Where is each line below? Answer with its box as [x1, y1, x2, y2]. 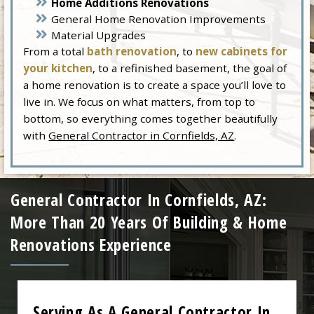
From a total [23, 43, 88, 58]
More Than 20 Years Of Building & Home [11, 211, 287, 234]
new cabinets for [196, 43, 288, 58]
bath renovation [87, 43, 177, 58]
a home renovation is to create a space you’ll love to [23, 77, 287, 92]
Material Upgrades [51, 27, 146, 42]
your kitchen [23, 60, 93, 75]
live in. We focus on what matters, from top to [23, 94, 256, 109]
